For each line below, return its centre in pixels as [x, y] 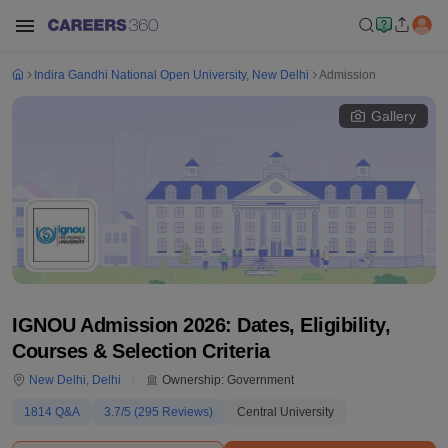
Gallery [393, 116]
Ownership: [191, 380]
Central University [285, 412]
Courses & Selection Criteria [141, 351]
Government [260, 380]
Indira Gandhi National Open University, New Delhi [171, 75]
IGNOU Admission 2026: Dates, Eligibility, [201, 325]
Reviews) [186, 412]
